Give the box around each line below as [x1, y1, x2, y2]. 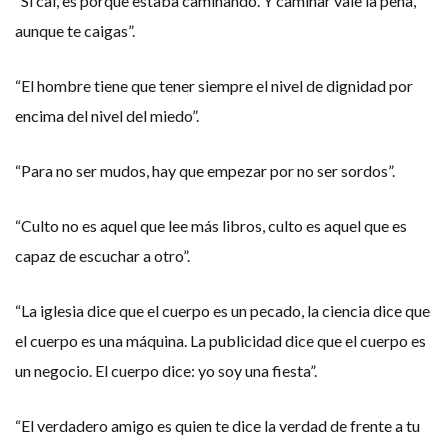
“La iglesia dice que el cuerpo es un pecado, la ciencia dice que [15, 301, 430, 320]
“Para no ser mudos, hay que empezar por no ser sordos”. [15, 161, 395, 180]
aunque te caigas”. [15, 21, 135, 40]
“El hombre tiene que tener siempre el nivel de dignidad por [15, 76, 413, 95]
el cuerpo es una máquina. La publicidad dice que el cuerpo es [15, 331, 426, 350]
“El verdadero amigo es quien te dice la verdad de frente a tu [15, 416, 420, 435]
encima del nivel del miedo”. [15, 106, 199, 125]
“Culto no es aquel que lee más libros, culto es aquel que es [15, 216, 407, 235]
